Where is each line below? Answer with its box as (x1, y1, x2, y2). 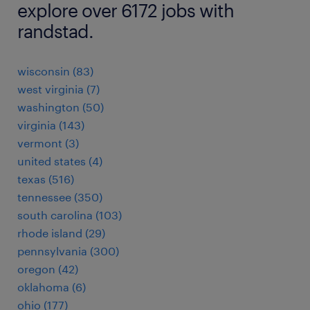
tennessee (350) (17, 190, 102, 203)
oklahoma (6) (17, 280, 86, 293)
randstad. (17, 20, 93, 42)
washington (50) (17, 100, 104, 113)
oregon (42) (17, 262, 78, 275)
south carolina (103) (17, 208, 122, 221)
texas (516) (17, 172, 74, 185)
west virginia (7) (17, 82, 100, 95)
